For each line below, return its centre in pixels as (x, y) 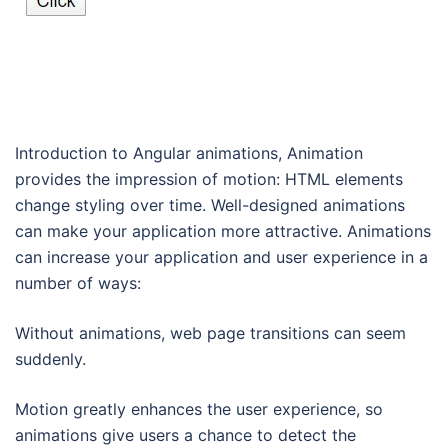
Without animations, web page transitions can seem (210, 333)
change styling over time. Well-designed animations (210, 205)
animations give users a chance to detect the (185, 435)
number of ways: (78, 283)
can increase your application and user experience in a (221, 257)
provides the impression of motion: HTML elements (209, 179)
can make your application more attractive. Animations (223, 231)
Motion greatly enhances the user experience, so (199, 409)
